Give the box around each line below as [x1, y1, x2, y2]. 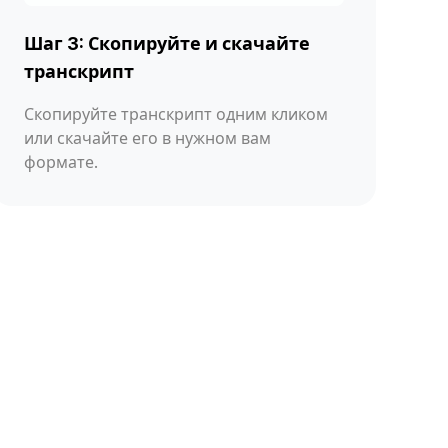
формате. [24, 151, 98, 172]
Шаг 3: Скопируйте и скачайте [24, 32, 310, 54]
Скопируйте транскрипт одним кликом [24, 103, 328, 124]
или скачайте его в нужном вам [24, 127, 271, 148]
